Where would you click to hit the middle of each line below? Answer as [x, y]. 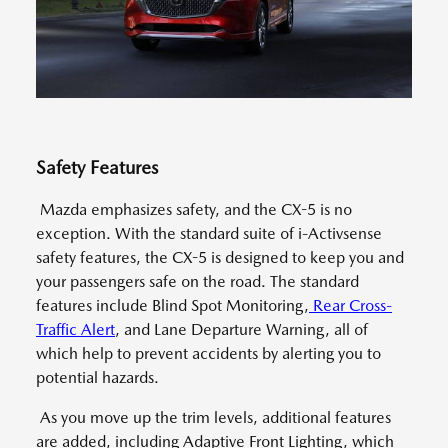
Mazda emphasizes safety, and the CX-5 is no [194, 209]
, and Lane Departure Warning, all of [241, 329]
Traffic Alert [75, 329]
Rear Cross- [350, 305]
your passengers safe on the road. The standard [197, 281]
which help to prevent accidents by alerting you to [208, 353]
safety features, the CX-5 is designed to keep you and [220, 257]
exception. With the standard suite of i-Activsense [209, 233]
